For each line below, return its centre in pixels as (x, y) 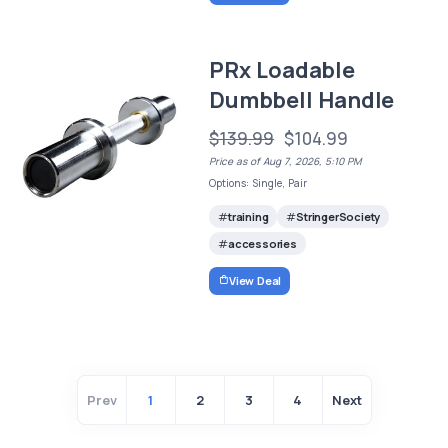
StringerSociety (338, 217)
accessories (262, 244)
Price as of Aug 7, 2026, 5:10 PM (285, 161)
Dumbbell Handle (302, 100)
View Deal (255, 280)
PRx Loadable (282, 70)
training (248, 217)
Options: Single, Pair (258, 183)
